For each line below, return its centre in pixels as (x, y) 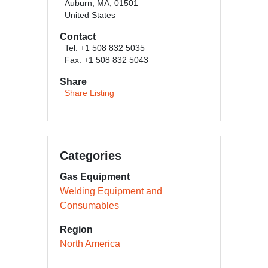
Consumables (89, 205)
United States (90, 15)
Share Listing (89, 93)
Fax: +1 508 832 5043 (106, 60)
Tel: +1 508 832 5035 (105, 48)
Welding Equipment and (111, 191)
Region (76, 229)
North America (90, 244)
